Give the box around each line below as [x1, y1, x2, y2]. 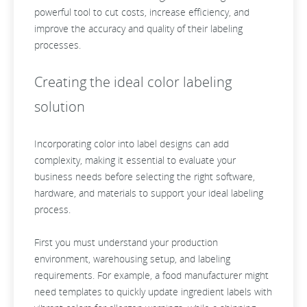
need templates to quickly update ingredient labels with [34, 285, 272, 298]
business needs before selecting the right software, [34, 170, 255, 183]
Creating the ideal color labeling [34, 73, 232, 91]
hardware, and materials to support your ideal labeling [34, 186, 263, 199]
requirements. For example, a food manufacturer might [34, 269, 269, 282]
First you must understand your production [34, 236, 218, 249]
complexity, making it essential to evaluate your [34, 153, 236, 167]
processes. [34, 38, 81, 51]
